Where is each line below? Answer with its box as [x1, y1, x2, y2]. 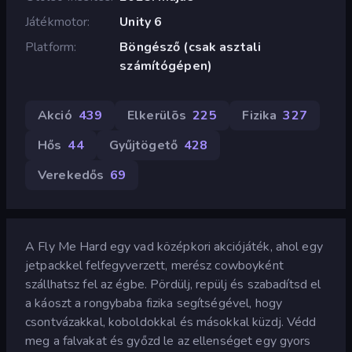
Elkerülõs [127, 106, 187, 124]
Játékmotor [25, 13, 88, 31]
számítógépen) [119, 57, 212, 75]
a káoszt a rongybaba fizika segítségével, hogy [25, 294, 283, 312]
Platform [25, 38, 75, 56]
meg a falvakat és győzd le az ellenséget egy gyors [25, 332, 311, 350]
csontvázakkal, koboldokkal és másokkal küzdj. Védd [25, 313, 317, 331]
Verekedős [38, 166, 104, 184]
